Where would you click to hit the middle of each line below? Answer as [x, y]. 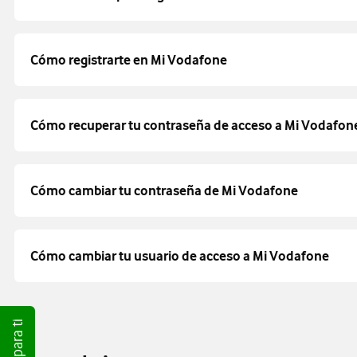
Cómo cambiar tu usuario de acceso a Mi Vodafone [180, 256]
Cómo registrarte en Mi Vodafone [129, 60]
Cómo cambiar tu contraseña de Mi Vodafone [164, 190]
